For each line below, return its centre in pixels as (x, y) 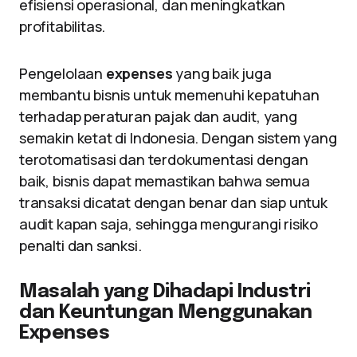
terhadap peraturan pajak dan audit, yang (158, 116)
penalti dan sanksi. (80, 245)
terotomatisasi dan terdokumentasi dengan (164, 159)
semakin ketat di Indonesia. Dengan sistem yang (178, 138)
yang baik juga (222, 73)
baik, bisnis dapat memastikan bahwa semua (165, 181)
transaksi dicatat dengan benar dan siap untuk (173, 202)
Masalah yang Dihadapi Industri (165, 292)
